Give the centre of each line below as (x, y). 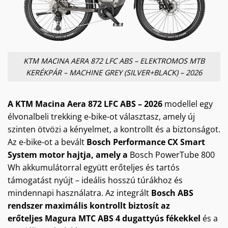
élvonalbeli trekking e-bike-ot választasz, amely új (101, 116)
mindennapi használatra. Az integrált (79, 193)
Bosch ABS (172, 193)
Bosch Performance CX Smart (146, 142)
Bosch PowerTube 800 (172, 154)
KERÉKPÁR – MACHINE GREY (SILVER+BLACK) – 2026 (114, 73)
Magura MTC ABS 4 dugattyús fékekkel (123, 218)
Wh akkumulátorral (45, 167)
